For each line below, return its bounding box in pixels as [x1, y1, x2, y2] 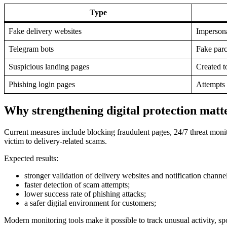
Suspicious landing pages [9, 62, 89, 71]
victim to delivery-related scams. [4, 136, 107, 145]
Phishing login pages [9, 80, 75, 89]
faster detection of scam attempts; [24, 180, 130, 189]
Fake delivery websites [9, 26, 82, 35]
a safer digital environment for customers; [24, 198, 158, 207]
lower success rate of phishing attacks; [24, 189, 146, 198]
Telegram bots [9, 44, 54, 53]
